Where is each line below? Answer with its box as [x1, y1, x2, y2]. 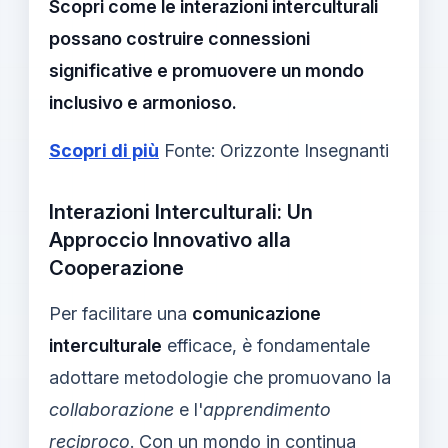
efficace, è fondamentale [162, 334, 370, 356]
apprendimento [203, 398, 331, 420]
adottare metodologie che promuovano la [49, 366, 391, 388]
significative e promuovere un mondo [49, 59, 364, 81]
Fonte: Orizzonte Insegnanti [164, 139, 389, 161]
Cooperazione [49, 255, 184, 280]
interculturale [49, 334, 162, 356]
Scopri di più [49, 139, 159, 161]
